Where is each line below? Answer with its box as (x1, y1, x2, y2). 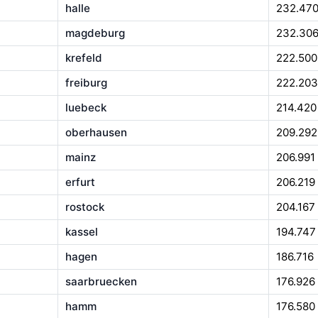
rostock (65, 200, 104, 214)
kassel (65, 225, 98, 239)
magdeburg (65, 26, 125, 40)
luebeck (65, 101, 106, 115)
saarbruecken (65, 275, 137, 289)
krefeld (65, 51, 102, 65)
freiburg (65, 76, 107, 90)
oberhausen (65, 126, 127, 140)
